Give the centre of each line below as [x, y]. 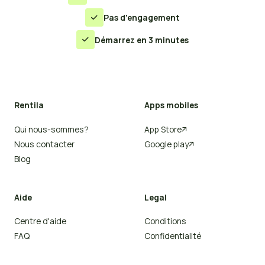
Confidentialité [172, 236]
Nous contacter [44, 144]
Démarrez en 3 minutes [142, 40]
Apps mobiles [171, 105]
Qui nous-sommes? [51, 130]
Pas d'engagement [142, 18]
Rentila [29, 105]
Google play [166, 144]
